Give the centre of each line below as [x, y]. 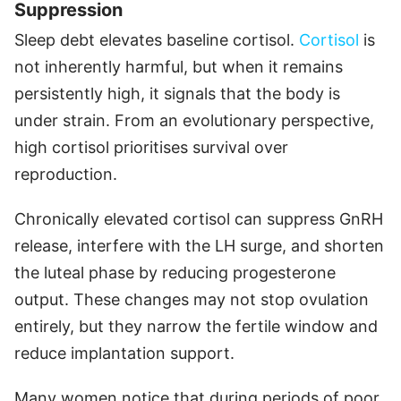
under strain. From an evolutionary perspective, [194, 121]
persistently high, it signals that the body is [177, 94]
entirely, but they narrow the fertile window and [196, 327]
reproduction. [66, 175]
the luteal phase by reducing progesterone [175, 273]
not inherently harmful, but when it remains [179, 67]
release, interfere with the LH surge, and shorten [199, 246]
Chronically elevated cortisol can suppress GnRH [199, 219]
